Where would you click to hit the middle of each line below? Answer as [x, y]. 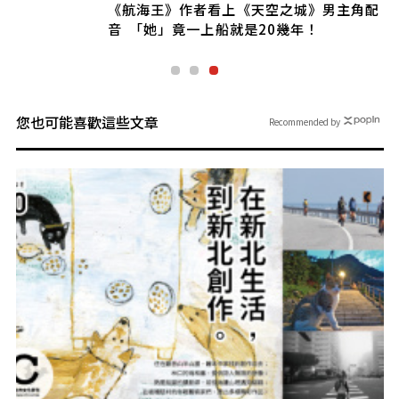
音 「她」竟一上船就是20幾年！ [213, 28]
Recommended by [304, 121]
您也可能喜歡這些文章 [87, 122]
